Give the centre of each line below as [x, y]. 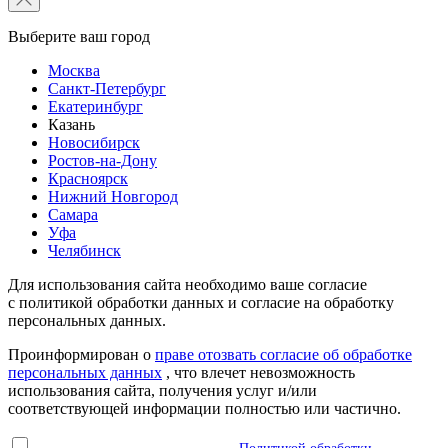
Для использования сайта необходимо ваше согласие [187, 284]
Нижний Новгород [113, 196]
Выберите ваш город [79, 36]
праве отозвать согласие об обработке [283, 354]
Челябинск [84, 250]
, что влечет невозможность [258, 372]
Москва [74, 70]
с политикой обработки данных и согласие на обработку [201, 302]
